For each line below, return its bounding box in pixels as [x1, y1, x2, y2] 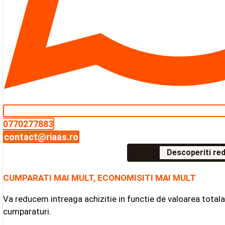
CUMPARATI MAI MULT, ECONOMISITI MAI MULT [3, 172, 196, 183]
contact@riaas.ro [4, 131, 79, 142]
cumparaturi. [3, 206, 52, 216]
